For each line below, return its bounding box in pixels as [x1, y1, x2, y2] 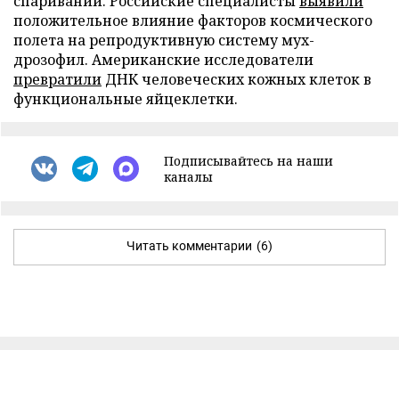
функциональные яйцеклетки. [13, 88, 238, 109]
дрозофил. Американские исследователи [13, 49, 313, 69]
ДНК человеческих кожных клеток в [102, 69, 371, 89]
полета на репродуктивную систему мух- [13, 29, 314, 50]
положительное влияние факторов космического [13, 10, 372, 30]
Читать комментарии [126, 238, 252, 253]
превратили [13, 69, 102, 89]
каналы [164, 167, 213, 185]
